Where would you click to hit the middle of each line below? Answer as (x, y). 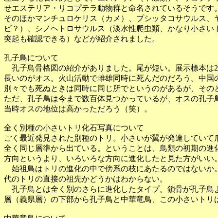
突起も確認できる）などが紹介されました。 (82, 39)
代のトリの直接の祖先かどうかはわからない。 (86, 179)
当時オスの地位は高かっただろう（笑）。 (78, 109)
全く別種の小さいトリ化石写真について (74, 128)
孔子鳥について (31, 58)
